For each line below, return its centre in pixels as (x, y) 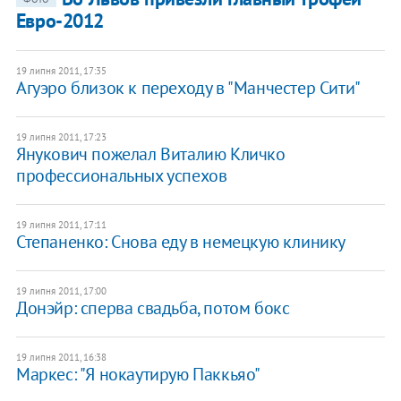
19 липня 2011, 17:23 (61, 137)
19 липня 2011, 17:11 (61, 225)
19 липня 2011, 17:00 (61, 291)
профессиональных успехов (121, 176)
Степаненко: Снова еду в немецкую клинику (180, 242)
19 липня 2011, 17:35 (61, 71)
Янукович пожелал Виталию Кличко (150, 154)
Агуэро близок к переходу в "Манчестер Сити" (188, 88)
